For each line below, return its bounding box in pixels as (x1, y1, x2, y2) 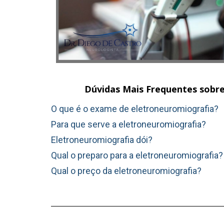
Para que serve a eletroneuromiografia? (51, 118, 206, 129)
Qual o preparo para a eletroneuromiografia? (51, 149, 223, 160)
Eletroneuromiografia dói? (51, 134, 152, 145)
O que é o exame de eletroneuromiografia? (51, 103, 218, 114)
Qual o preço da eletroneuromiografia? (51, 165, 201, 176)
